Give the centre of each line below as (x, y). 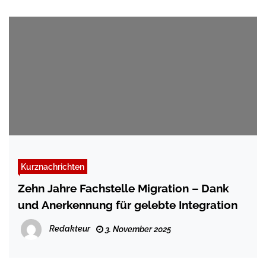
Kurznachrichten (53, 167)
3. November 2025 (137, 229)
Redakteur (70, 229)
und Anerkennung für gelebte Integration (128, 205)
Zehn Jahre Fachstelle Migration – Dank (123, 189)
